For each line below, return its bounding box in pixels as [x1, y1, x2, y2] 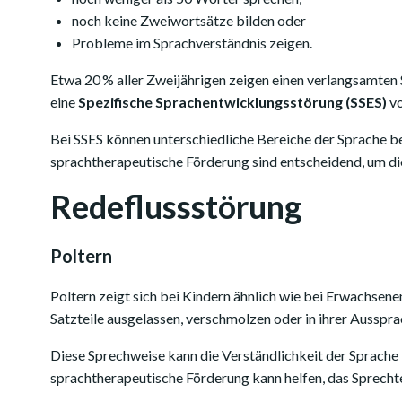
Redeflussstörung [50, 187, 301, 226]
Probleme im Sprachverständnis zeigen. [72, 34, 312, 51]
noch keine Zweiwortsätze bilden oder [72, 12, 306, 29]
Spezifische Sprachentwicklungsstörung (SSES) [78, 93, 387, 110]
